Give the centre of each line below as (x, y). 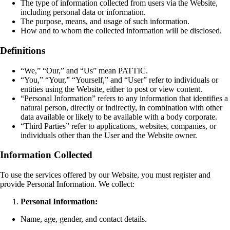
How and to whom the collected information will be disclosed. (121, 31)
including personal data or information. (83, 12)
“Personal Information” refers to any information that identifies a (124, 98)
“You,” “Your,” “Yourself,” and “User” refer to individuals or (119, 80)
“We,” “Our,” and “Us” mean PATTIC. (84, 70)
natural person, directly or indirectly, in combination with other (121, 107)
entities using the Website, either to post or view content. (111, 89)
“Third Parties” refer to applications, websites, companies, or (118, 126)
